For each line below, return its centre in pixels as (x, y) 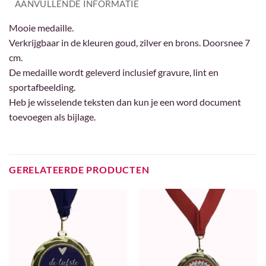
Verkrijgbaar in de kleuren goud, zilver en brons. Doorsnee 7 (129, 43)
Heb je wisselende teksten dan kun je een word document (125, 102)
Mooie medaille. (41, 28)
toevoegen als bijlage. (52, 117)
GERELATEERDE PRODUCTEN (79, 170)
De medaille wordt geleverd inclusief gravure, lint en (114, 72)
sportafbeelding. (42, 87)
